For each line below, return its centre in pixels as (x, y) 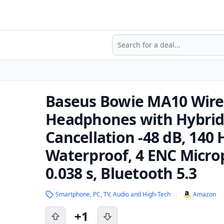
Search (124, 40)
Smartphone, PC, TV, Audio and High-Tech (113, 194)
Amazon (204, 194)
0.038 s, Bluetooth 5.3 (121, 173)
